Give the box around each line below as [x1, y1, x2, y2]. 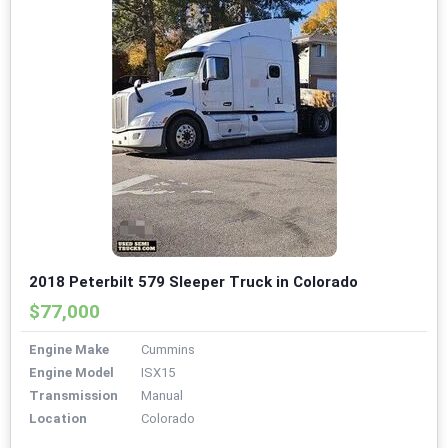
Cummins [141, 342, 195, 358]
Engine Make [29, 342, 109, 358]
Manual [141, 388, 183, 404]
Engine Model [29, 365, 114, 381]
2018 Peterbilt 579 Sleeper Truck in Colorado [29, 273, 358, 292]
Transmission [29, 388, 118, 404]
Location [29, 411, 87, 427]
